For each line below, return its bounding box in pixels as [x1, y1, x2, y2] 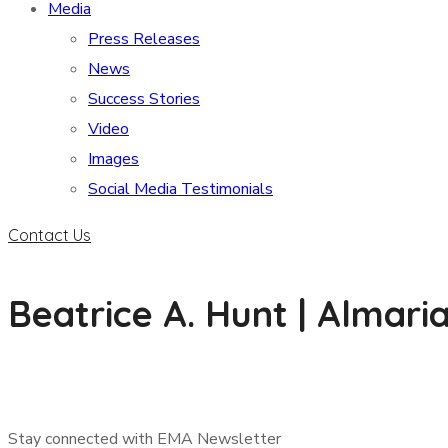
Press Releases [88, 28, 200, 50]
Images [88, 148, 139, 170]
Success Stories [88, 88, 200, 110]
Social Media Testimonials [88, 178, 273, 200]
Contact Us [8, 225, 91, 245]
